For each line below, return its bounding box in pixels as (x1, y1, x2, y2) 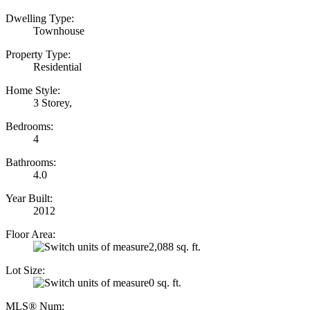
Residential (33, 60, 82, 73)
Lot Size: (6, 264, 45, 276)
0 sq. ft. (149, 276, 181, 289)
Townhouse (33, 24, 84, 37)
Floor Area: (6, 228, 55, 240)
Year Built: (6, 192, 53, 204)
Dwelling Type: (6, 12, 74, 24)
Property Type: (6, 48, 71, 60)
